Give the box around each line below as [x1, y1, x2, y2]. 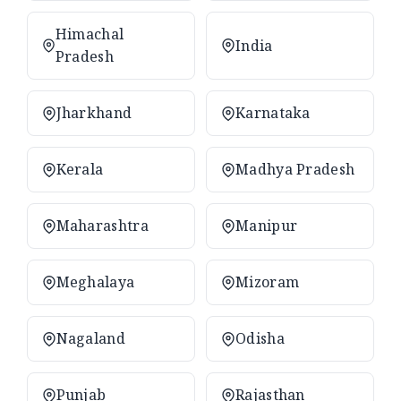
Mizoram [235, 272, 300, 293]
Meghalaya [55, 272, 135, 293]
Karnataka [235, 103, 311, 124]
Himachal [55, 24, 124, 45]
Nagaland [55, 328, 125, 349]
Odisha [235, 328, 285, 349]
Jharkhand [55, 103, 132, 124]
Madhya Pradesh [235, 159, 355, 180]
